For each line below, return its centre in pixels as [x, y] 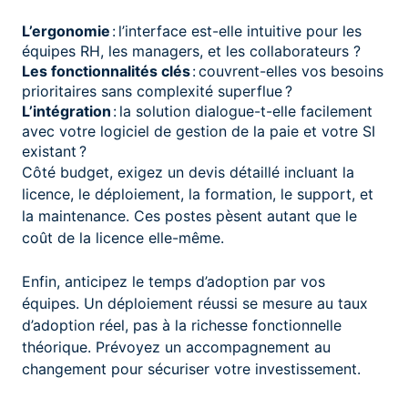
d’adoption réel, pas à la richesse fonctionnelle [182, 325]
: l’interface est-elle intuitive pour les [237, 31]
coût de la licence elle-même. [123, 237]
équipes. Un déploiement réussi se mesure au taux [195, 303]
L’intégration [66, 111]
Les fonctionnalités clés [106, 71]
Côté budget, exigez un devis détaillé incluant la [188, 172]
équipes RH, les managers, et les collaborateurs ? [191, 51]
